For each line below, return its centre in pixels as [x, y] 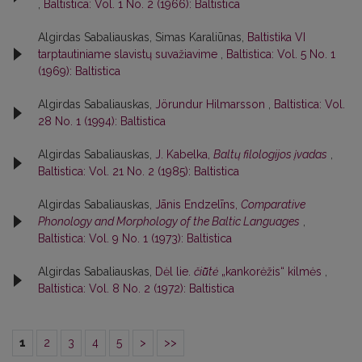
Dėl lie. [175, 271]
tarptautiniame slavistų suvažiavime [129, 54]
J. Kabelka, [184, 154]
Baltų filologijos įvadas [270, 154]
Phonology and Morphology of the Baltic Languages [169, 221]
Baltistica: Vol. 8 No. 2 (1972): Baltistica [136, 288]
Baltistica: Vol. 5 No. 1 [281, 54]
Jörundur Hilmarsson [212, 104]
